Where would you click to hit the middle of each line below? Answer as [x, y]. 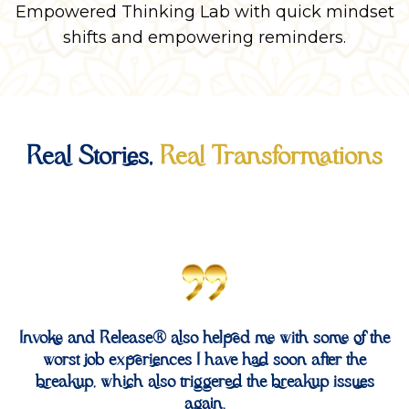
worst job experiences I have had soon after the [204, 360]
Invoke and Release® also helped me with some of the [204, 338]
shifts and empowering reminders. [204, 37]
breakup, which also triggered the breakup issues [204, 382]
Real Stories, [93, 157]
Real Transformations [271, 157]
